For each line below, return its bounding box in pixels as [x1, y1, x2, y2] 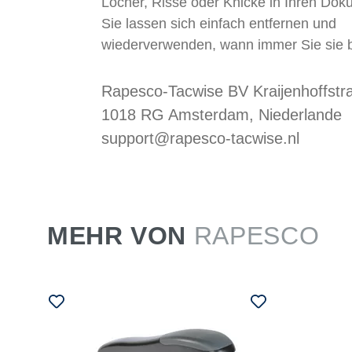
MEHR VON [47, 222, 194, 251]
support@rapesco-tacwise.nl [101, 130, 299, 148]
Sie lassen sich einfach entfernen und [101, 16, 336, 32]
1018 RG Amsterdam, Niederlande [101, 106, 342, 124]
